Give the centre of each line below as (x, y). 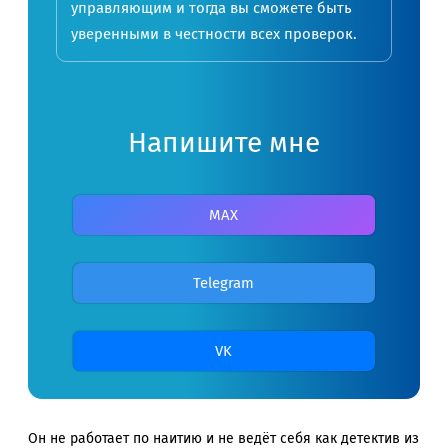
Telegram (224, 282)
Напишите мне (224, 142)
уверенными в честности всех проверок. (214, 33)
